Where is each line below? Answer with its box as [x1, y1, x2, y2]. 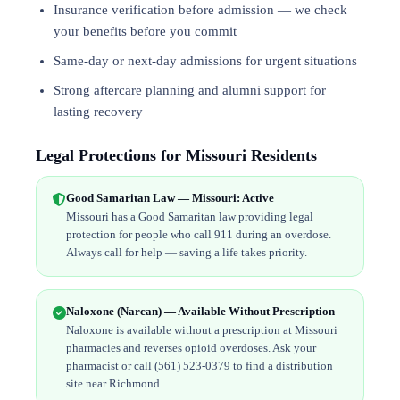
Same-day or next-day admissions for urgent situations [54, 54, 357, 68]
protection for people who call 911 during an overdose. [66, 228, 331, 241]
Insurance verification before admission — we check [54, 3, 347, 17]
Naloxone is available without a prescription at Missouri [66, 323, 337, 337]
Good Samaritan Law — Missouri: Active [66, 191, 274, 204]
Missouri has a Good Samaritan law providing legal [66, 210, 313, 223]
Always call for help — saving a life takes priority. [66, 246, 307, 259]
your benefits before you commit [54, 24, 237, 38]
